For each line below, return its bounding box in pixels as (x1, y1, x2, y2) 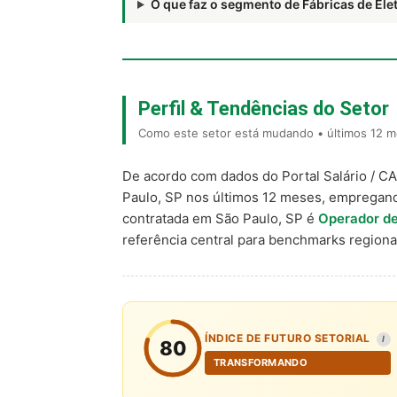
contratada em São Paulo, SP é (122, 210, 318, 227)
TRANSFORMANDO (214, 356, 307, 369)
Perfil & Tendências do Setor (138, 97, 389, 120)
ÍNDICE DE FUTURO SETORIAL (205, 331, 373, 345)
